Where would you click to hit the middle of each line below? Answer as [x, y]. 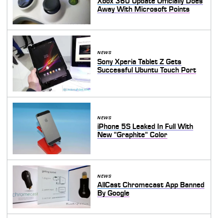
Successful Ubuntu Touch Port [147, 70]
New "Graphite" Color [133, 135]
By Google [114, 193]
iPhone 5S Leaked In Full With [145, 127]
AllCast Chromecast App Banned [151, 185]
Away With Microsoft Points [144, 9]
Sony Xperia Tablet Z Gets [140, 62]
